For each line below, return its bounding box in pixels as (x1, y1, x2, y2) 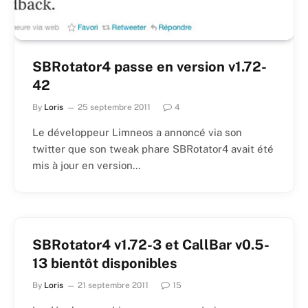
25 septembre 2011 (78, 102, 151, 112)
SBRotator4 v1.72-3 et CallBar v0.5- (32, 236, 269, 253)
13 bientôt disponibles (32, 254, 177, 272)
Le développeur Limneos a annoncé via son (32, 126, 242, 138)
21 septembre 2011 (78, 280, 148, 290)
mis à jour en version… (32, 159, 141, 171)
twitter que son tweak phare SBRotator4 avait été (32, 142, 274, 155)
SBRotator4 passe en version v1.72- (32, 58, 267, 75)
